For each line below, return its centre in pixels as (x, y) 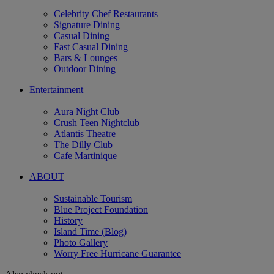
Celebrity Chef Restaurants (106, 13)
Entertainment (56, 89)
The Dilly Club (83, 144)
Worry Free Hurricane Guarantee (117, 253)
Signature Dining (87, 24)
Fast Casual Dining (91, 46)
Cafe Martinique (85, 155)
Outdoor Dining (85, 68)
